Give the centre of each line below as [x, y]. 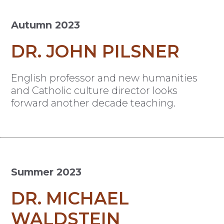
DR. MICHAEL [70, 199]
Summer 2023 [46, 172]
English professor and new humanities [104, 78]
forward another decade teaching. [93, 103]
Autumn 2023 [46, 25]
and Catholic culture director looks [94, 90]
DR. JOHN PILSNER [95, 51]
